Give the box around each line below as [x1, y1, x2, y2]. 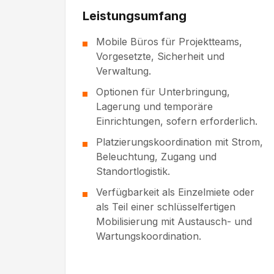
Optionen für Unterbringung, [96, 86, 230, 98]
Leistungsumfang [83, 9, 187, 24]
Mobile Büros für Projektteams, [96, 35, 242, 48]
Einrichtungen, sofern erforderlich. [96, 115, 257, 128]
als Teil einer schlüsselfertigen [96, 201, 235, 213]
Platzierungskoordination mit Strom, [96, 136, 263, 149]
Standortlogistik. [96, 165, 170, 178]
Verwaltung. [96, 65, 151, 78]
